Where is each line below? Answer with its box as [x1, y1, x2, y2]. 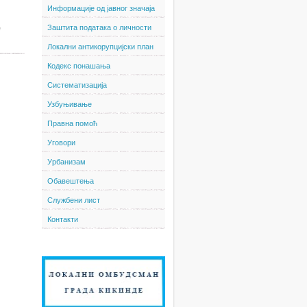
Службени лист [47, 196, 100, 204]
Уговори [47, 138, 75, 147]
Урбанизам [47, 158, 86, 166]
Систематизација [47, 81, 107, 89]
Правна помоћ [47, 119, 97, 127]
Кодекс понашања [47, 62, 110, 70]
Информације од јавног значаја [47, 4, 155, 12]
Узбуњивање [47, 100, 92, 108]
